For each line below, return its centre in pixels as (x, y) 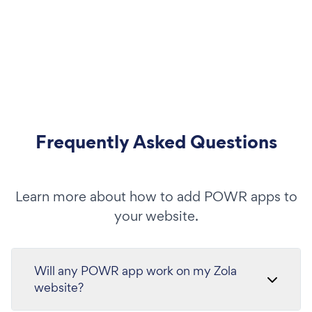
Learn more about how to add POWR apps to (156, 196)
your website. (156, 216)
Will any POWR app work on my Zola (135, 271)
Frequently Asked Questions (156, 142)
